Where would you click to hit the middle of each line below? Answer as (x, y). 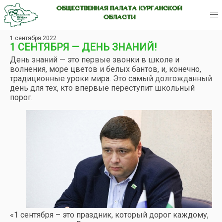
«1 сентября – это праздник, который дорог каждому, (109, 215)
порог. (21, 97)
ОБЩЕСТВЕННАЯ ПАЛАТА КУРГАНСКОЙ (120, 9)
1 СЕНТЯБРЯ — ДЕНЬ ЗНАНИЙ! (83, 47)
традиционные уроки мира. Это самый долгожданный (111, 79)
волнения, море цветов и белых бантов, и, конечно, (106, 69)
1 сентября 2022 (33, 38)
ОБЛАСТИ (119, 18)
